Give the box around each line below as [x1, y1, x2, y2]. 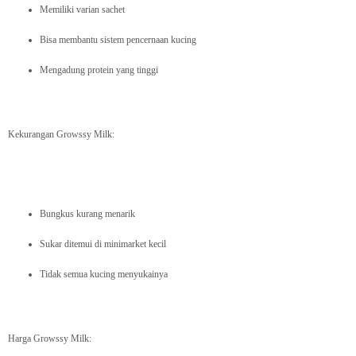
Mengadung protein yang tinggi [40, 64, 158, 76]
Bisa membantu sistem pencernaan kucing [40, 34, 196, 46]
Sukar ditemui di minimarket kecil [40, 238, 166, 250]
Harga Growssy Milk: [8, 333, 91, 345]
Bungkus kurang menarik [40, 208, 135, 220]
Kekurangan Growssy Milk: [8, 129, 114, 141]
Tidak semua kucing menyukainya [40, 269, 168, 281]
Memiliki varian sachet [40, 4, 125, 16]
